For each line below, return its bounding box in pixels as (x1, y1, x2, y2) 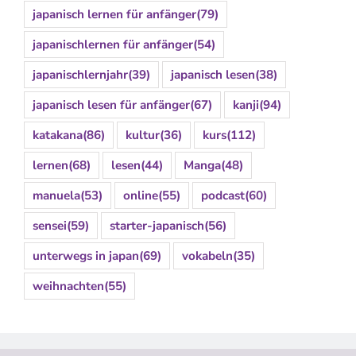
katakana (33, 127, 83, 144)
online (123, 188, 158, 204)
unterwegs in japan (33, 248, 139, 265)
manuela (33, 188, 80, 204)
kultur (126, 127, 160, 144)
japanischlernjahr (33, 67, 128, 83)
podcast (201, 188, 245, 204)
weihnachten (33, 278, 104, 295)
